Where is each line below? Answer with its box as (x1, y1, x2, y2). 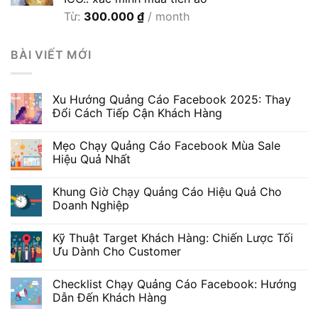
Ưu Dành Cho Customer (53, 244, 181, 258)
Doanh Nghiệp (53, 198, 129, 212)
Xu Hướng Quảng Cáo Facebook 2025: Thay (53, 92, 291, 106)
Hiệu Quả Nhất (53, 152, 131, 166)
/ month (148, 9, 190, 24)
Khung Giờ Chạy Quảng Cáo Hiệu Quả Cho (53, 185, 282, 199)
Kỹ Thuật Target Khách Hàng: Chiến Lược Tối (53, 231, 293, 245)
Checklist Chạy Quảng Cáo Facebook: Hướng (53, 277, 297, 291)
